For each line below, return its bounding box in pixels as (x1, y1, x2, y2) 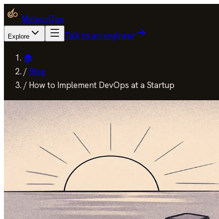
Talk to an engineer (65, 30, 135, 41)
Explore (8, 33, 29, 40)
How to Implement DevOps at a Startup (29, 80, 175, 90)
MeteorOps (22, 13, 64, 24)
